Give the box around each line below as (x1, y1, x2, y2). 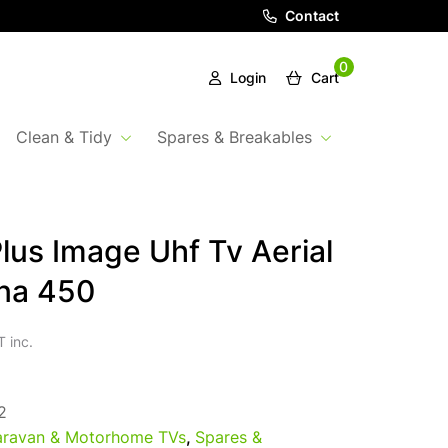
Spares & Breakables (156, 131, 312, 148)
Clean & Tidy (15, 131, 112, 148)
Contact (281, 10, 339, 25)
